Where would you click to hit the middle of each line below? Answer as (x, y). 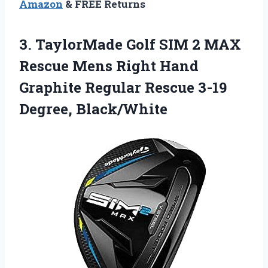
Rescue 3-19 (186, 88)
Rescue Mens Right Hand (109, 66)
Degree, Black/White (93, 109)
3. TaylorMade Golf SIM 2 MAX (130, 45)
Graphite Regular (82, 88)
